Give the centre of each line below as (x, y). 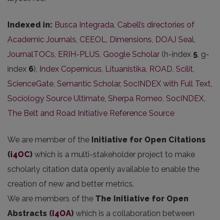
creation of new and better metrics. (71, 184)
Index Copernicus (70, 69)
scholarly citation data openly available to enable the (103, 169)
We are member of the (49, 140)
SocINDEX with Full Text (167, 84)
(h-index (176, 54)
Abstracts (27, 213)
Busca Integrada (84, 25)
